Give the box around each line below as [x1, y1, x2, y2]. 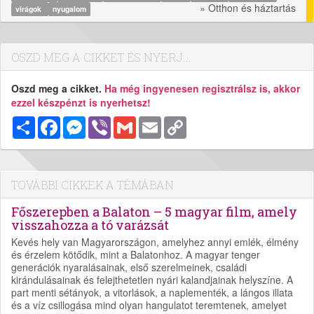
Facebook [60, 114, 104, 129]
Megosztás [35, 114, 83, 129]
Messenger [86, 114, 135, 129]
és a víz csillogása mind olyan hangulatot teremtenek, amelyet [11, 297, 287, 312]
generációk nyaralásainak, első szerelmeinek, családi [11, 259, 247, 274]
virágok [15, 3, 44, 14]
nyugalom [52, 3, 86, 14]
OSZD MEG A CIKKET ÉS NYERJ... [11, 49, 191, 64]
